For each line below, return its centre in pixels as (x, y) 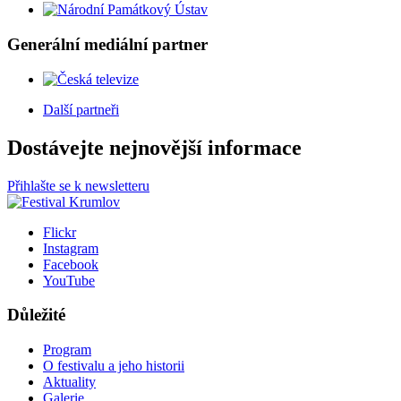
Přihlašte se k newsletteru (78, 185)
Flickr (60, 232)
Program (67, 350)
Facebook (71, 264)
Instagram (71, 248)
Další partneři (81, 109)
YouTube (69, 280)
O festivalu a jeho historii (114, 366)
